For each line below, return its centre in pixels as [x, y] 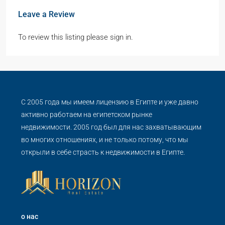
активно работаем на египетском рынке [87, 115]
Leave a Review [46, 14]
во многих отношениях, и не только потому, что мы [105, 140]
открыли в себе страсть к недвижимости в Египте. [103, 152]
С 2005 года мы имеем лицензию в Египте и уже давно [110, 102]
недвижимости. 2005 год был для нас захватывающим [111, 127]
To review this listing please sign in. [76, 37]
